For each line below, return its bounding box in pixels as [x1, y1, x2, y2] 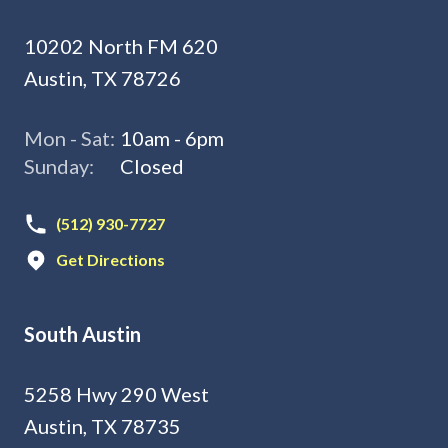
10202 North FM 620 [24, 33, 218, 57]
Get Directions [56, 249, 165, 268]
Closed [120, 153, 184, 177]
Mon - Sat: [24, 125, 115, 149]
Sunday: [24, 153, 94, 177]
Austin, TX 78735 [24, 413, 181, 437]
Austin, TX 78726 [24, 65, 181, 89]
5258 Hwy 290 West [24, 381, 209, 405]
